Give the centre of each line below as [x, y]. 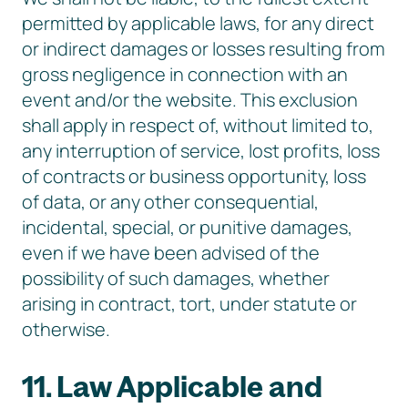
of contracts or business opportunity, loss [194, 176]
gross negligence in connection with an [185, 74]
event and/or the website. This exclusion [190, 100]
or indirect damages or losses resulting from [204, 49]
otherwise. [66, 329]
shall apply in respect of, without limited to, [198, 125]
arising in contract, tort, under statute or [189, 304]
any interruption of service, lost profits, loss [201, 151]
